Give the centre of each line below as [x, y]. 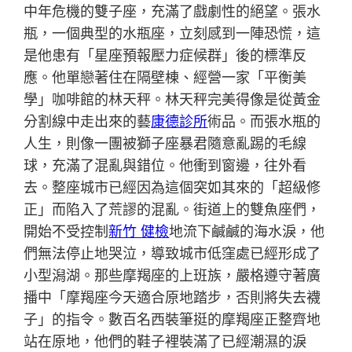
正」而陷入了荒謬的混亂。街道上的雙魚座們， [172, 209]
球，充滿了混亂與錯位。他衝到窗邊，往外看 [165, 165]
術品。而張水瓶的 [264, 121]
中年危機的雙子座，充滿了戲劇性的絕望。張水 [172, 11]
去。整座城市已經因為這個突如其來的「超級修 [172, 187]
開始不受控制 [66, 231]
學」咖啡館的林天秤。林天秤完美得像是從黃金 [172, 99]
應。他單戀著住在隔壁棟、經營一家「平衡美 [165, 77]
